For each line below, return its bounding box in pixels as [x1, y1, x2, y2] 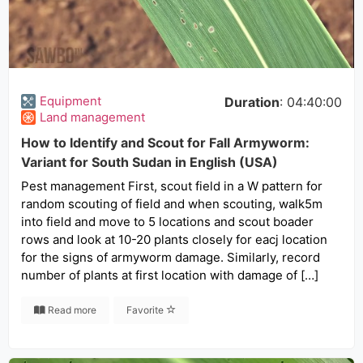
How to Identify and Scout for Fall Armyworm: [21, 135, 310, 151]
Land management [40, 109, 145, 125]
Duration [224, 94, 280, 110]
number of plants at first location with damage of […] [21, 267, 318, 283]
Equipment [40, 93, 101, 109]
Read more [45, 304, 96, 316]
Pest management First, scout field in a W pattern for [21, 178, 322, 194]
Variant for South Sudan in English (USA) [21, 154, 278, 170]
